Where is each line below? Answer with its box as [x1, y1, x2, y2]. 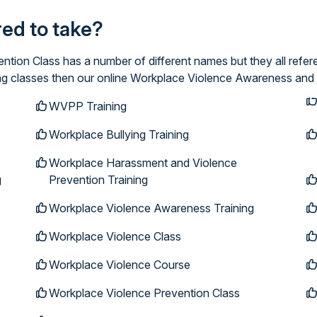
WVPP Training [48, 99, 127, 113]
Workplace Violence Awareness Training [48, 201, 254, 215]
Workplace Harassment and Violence [48, 156, 237, 170]
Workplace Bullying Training [48, 127, 189, 142]
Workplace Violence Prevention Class [48, 286, 240, 300]
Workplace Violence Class [48, 229, 181, 243]
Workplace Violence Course [48, 258, 190, 272]
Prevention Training [48, 173, 148, 187]
